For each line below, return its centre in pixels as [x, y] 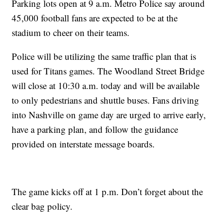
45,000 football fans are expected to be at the [95, 18]
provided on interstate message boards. [83, 144]
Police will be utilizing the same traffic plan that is [104, 56]
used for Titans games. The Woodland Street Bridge [108, 71]
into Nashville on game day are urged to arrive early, [109, 114]
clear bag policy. [42, 206]
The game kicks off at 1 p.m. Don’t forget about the [108, 191]
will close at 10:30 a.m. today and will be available [106, 85]
